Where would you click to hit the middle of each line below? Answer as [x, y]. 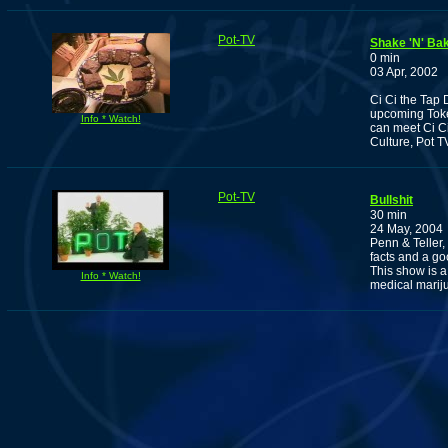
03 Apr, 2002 [404, 72]
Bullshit [391, 200]
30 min [388, 215]
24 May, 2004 [406, 229]
